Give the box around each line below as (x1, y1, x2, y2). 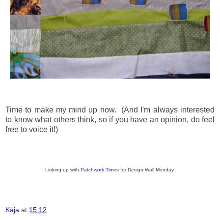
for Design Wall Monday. (119, 167, 175, 173)
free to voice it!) (5, 125, 58, 134)
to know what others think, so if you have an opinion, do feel (5, 115, 215, 124)
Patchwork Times (81, 167, 119, 173)
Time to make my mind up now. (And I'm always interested (5, 106, 215, 114)
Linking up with (45, 167, 81, 173)
